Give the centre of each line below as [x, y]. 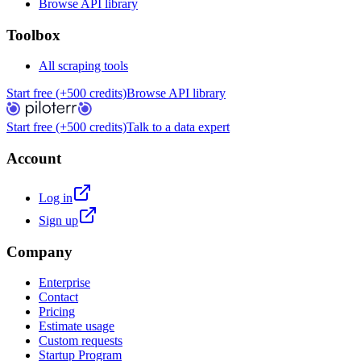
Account [34, 159]
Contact [58, 297]
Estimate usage [77, 326]
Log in [56, 197]
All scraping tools [83, 66]
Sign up [58, 220]
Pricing [57, 312]
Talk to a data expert [178, 127]
